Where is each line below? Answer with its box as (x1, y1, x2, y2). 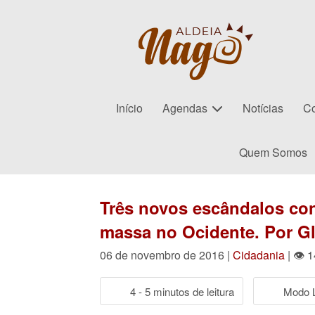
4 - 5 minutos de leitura (130, 283, 234, 299)
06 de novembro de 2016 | (100, 247, 233, 263)
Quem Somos (238, 144, 307, 160)
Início (116, 100, 143, 116)
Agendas (162, 100, 207, 116)
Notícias (243, 100, 283, 116)
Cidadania (233, 247, 285, 263)
